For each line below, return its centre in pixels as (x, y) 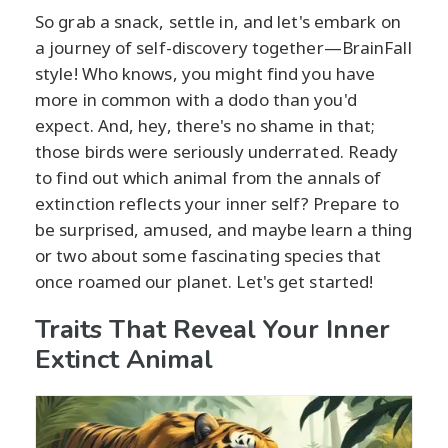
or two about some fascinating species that (208, 255)
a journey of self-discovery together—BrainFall (223, 47)
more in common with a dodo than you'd (196, 99)
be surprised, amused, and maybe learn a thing (224, 229)
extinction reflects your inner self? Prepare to (217, 203)
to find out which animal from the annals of (208, 177)
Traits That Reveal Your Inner (212, 329)
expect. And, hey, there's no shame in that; (205, 125)
